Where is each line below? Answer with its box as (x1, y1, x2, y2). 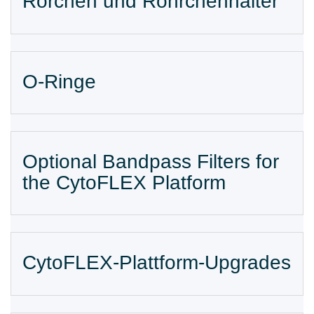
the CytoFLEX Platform (22, 171, 226, 193)
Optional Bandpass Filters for (22, 150, 279, 172)
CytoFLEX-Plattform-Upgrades (22, 252, 291, 274)
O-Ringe (22, 70, 96, 93)
